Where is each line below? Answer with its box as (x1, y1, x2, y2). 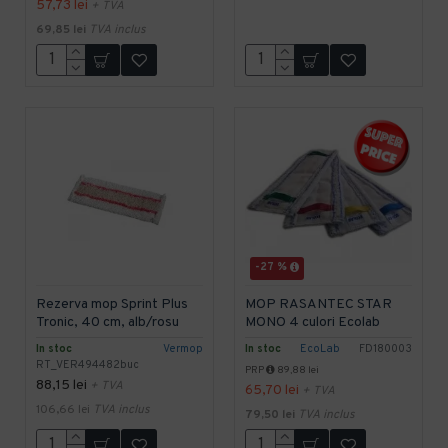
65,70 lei (244, 381, 299, 399)
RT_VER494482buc (36, 357, 139, 372)
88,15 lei (36, 376, 87, 394)
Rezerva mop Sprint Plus (36, 295, 188, 313)
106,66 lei (36, 401, 90, 418)
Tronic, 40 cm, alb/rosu (36, 313, 179, 331)
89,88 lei (274, 363, 319, 377)
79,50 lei (244, 406, 295, 423)
